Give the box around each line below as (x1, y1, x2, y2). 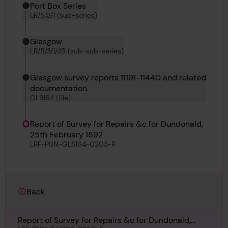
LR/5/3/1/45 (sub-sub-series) (30, 46, 124, 56)
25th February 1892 (30, 129, 103, 140)
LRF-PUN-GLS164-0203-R (30, 139, 116, 149)
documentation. (30, 82, 89, 94)
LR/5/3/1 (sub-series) (30, 10, 97, 20)
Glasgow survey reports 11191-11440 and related (30, 72, 206, 83)
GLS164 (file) (30, 93, 71, 102)
